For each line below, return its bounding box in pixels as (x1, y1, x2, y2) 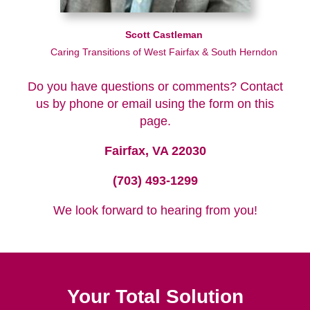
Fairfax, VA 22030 (104, 144, 206, 158)
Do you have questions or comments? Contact (27, 80, 283, 94)
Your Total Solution (66, 285, 244, 308)
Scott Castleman (125, 30, 203, 41)
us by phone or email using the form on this (36, 97, 274, 111)
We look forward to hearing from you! (53, 203, 257, 218)
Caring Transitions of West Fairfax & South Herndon (50, 47, 277, 58)
